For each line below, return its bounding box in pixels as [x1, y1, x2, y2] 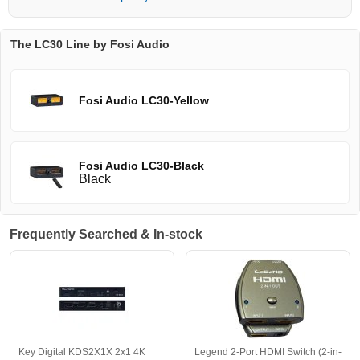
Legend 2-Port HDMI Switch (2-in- [194, 346, 342, 358]
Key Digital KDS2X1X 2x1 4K [18, 346, 145, 358]
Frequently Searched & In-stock [10, 227, 202, 242]
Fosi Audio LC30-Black [79, 159, 204, 173]
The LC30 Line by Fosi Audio [10, 38, 170, 51]
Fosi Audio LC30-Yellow [79, 94, 209, 108]
